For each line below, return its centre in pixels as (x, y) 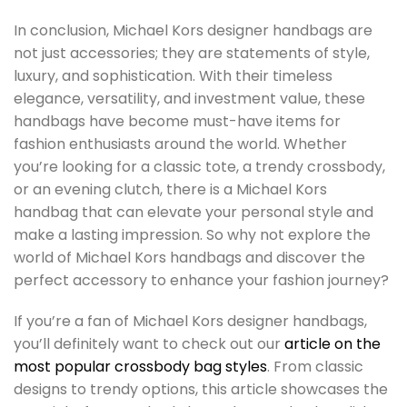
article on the (333, 344)
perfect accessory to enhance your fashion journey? (201, 280)
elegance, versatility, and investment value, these (189, 98)
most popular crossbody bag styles (140, 367)
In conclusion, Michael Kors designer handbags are (193, 30)
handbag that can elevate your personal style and (194, 212)
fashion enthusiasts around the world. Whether (180, 144)
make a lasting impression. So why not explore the (192, 234)
